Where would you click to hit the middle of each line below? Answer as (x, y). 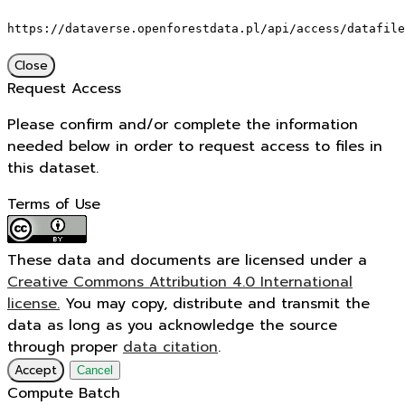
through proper (65, 347)
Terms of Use (54, 204)
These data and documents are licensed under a (187, 260)
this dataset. (53, 168)
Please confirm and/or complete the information (183, 125)
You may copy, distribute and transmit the (215, 304)
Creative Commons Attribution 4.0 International (180, 282)
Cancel (95, 370)
